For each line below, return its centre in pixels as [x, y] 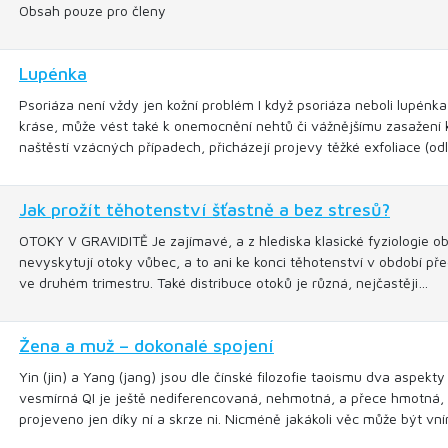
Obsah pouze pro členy [92, 10]
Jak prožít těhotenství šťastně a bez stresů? [204, 209]
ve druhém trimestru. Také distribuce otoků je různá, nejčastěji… [223, 282]
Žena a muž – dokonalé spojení [146, 345]
